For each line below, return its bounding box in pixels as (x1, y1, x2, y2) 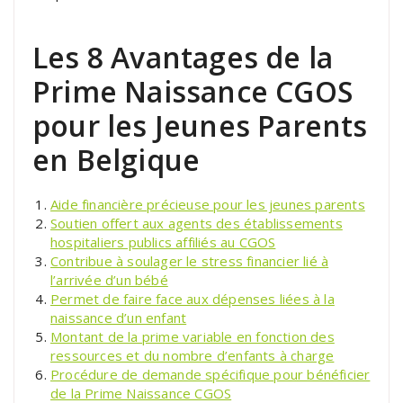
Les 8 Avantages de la (32, 37, 334, 76)
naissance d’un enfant (50, 308, 187, 327)
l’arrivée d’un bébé (50, 270, 168, 289)
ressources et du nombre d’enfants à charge (50, 345, 335, 364)
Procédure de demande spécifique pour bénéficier (50, 364, 371, 383)
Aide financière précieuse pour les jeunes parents (50, 194, 365, 213)
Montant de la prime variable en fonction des (50, 327, 335, 345)
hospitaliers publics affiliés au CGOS (50, 232, 276, 251)
